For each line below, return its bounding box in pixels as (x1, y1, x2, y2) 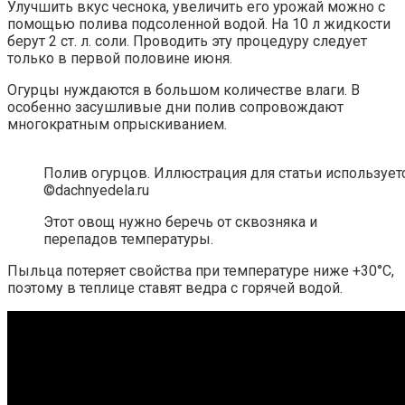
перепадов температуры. (43, 231, 213, 249)
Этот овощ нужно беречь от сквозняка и (43, 213, 317, 231)
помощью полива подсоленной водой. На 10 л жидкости (7, 15, 391, 33)
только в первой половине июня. (7, 50, 232, 68)
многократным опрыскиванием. (7, 116, 227, 134)
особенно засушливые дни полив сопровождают (7, 99, 344, 117)
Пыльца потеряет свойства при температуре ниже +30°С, (7, 262, 394, 280)
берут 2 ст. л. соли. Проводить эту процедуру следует (7, 33, 367, 51)
